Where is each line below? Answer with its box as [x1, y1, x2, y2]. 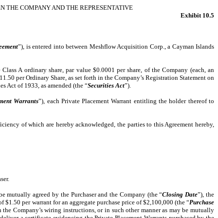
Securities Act [88, 82, 125, 89]
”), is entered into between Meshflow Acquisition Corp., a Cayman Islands [18, 43, 214, 50]
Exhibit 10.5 [181, 12, 214, 19]
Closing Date [162, 191, 198, 198]
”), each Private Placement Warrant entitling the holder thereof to [38, 97, 214, 105]
